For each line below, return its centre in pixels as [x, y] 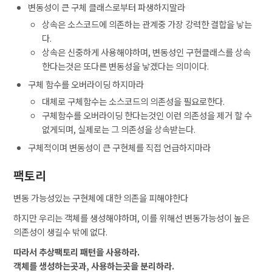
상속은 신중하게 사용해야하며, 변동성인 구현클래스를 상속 [147, 52]
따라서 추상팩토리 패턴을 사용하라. [77, 252]
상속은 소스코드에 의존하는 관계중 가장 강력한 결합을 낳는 [147, 24]
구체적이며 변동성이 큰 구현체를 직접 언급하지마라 [119, 148]
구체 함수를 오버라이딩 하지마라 [86, 84]
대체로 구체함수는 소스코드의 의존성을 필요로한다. [134, 101]
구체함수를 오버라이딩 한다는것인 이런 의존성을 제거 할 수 [147, 115]
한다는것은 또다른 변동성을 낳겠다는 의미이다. [126, 66]
